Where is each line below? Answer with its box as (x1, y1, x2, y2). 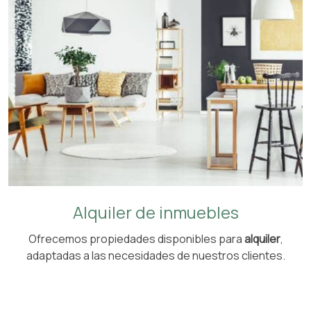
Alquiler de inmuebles (72, 200, 239, 224)
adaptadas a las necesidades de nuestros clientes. (26, 247, 285, 263)
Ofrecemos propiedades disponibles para (28, 230, 244, 246)
